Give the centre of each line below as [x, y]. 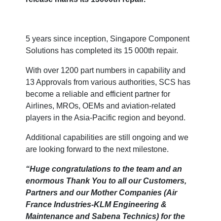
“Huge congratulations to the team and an [104, 169]
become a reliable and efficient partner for [98, 94]
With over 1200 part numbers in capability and [106, 70]
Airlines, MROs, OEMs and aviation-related [101, 106]
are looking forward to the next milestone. [97, 149]
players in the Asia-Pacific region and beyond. [106, 118]
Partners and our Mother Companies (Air [102, 193]
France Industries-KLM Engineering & [96, 204]
